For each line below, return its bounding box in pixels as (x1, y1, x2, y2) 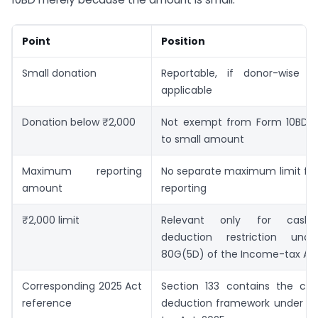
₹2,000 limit (22, 213, 79, 228)
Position (161, 34, 205, 49)
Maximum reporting (22, 164, 142, 179)
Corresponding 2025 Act (22, 279, 142, 294)
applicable (161, 83, 212, 98)
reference (22, 296, 72, 311)
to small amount (161, 132, 244, 147)
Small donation (22, 66, 97, 81)
